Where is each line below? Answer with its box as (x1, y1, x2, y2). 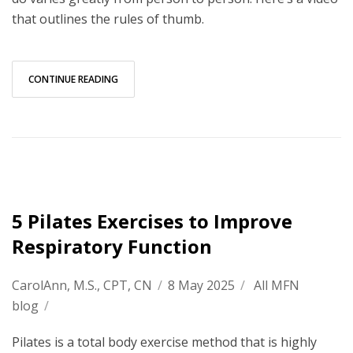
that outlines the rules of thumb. (12, 10, 204, 28)
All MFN (254, 277, 299, 294)
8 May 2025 (168, 277, 235, 294)
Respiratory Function (12, 233, 212, 259)
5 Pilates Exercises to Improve (12, 208, 292, 234)
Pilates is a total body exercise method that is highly (12, 333, 317, 351)
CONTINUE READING (28, 72, 118, 86)
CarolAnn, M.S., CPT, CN (12, 277, 152, 294)
